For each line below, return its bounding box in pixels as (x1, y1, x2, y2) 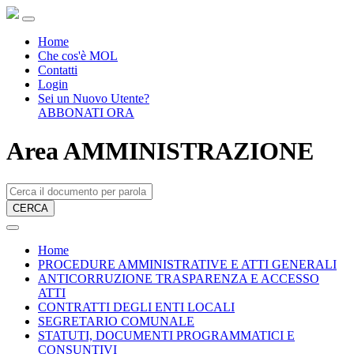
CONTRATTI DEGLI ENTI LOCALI (38, 299, 235, 314)
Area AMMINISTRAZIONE (6, 137, 314, 166)
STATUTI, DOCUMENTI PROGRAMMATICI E (38, 328, 295, 342)
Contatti (38, 63, 77, 77)
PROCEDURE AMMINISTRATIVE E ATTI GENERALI (38, 257, 337, 271)
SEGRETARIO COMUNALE (38, 314, 194, 328)
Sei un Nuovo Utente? (38, 92, 149, 105)
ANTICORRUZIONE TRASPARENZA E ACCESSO (38, 271, 319, 285)
